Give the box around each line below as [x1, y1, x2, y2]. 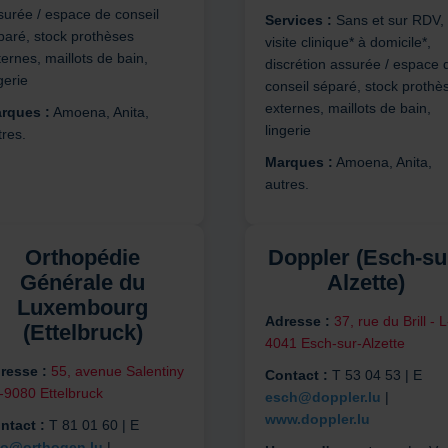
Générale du [20, 270, 145, 296]
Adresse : [264, 313, 330, 330]
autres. [264, 176, 309, 193]
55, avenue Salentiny [50, 363, 184, 380]
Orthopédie [25, 245, 140, 271]
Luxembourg [17, 295, 148, 321]
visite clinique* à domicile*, [264, 34, 431, 51]
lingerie [264, 122, 311, 139]
